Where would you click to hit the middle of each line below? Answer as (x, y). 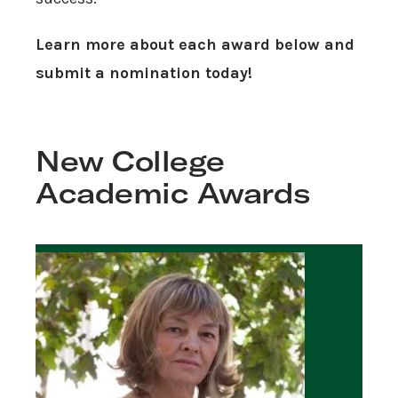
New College (130, 161)
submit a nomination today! (144, 73)
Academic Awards (173, 193)
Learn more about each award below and (195, 45)
